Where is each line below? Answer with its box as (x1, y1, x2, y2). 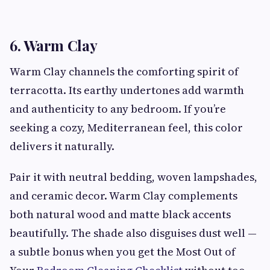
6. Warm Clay (10, 35, 98, 55)
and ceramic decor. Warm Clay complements (10, 187, 237, 203)
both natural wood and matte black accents (10, 206, 231, 222)
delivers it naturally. (10, 138, 115, 154)
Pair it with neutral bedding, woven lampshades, (10, 169, 257, 184)
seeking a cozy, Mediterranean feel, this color (10, 119, 243, 135)
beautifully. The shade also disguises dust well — (10, 225, 257, 240)
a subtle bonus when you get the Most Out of (10, 243, 236, 259)
